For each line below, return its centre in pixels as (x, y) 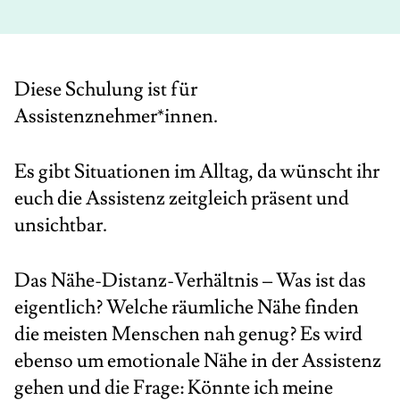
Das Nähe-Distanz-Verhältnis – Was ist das (190, 281)
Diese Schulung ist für (106, 90)
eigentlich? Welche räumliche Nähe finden (187, 308)
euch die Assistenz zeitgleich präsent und (182, 199)
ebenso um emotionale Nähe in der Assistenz (198, 361)
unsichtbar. (61, 225)
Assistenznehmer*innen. (116, 117)
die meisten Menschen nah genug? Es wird (188, 334)
